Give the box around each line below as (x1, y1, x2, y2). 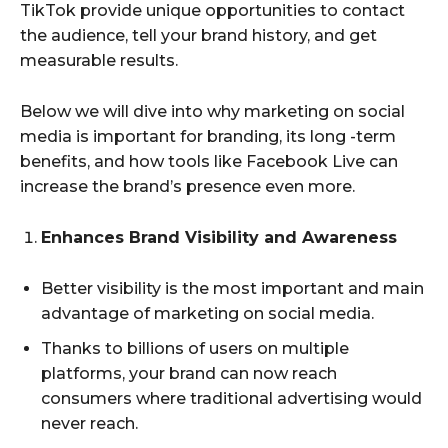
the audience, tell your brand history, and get (20, 25, 377, 45)
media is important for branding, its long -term (20, 126, 396, 146)
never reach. (41, 413, 138, 433)
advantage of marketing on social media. (41, 303, 374, 323)
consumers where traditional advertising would (41, 388, 422, 408)
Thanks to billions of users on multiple (41, 338, 349, 358)
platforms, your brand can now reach (41, 363, 337, 383)
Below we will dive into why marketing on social (20, 101, 405, 121)
